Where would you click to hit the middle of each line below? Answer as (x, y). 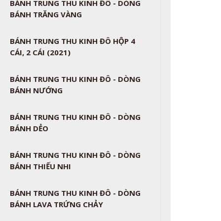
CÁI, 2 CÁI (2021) (40, 52)
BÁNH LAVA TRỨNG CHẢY (57, 204)
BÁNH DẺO (29, 128)
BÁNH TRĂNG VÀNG (46, 14)
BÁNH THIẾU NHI (41, 166)
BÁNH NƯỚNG (37, 90)
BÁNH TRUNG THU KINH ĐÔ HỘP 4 (73, 41)
